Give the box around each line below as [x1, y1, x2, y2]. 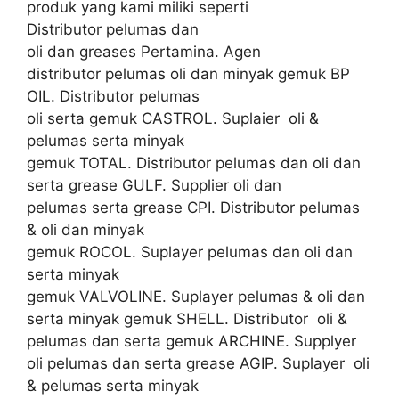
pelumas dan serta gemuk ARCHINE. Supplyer [27, 331, 361, 350]
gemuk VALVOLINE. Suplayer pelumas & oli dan [27, 287, 365, 305]
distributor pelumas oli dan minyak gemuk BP [27, 64, 350, 83]
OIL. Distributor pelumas [27, 86, 199, 105]
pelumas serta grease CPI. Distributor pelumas [27, 198, 360, 216]
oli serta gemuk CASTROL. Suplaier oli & [27, 109, 319, 127]
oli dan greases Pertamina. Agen [27, 42, 261, 61]
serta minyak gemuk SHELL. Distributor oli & [27, 309, 347, 328]
